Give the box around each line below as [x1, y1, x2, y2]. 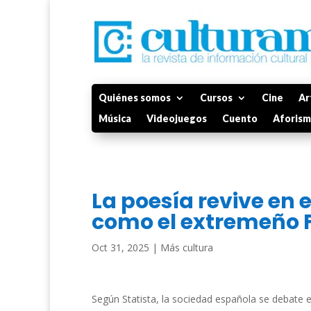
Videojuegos [146, 112, 207, 124]
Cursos [200, 92, 233, 103]
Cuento [222, 112, 258, 124]
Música [99, 112, 131, 124]
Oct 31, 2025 [92, 241, 149, 254]
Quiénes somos [99, 92, 171, 103]
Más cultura [160, 241, 213, 254]
